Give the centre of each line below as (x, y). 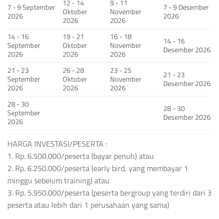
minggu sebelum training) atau (58, 181)
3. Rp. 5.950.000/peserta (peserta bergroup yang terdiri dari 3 (109, 193)
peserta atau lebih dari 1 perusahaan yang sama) (88, 205)
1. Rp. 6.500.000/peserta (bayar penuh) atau (81, 156)
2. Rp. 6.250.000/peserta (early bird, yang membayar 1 (98, 168)
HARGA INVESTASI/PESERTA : (57, 144)
